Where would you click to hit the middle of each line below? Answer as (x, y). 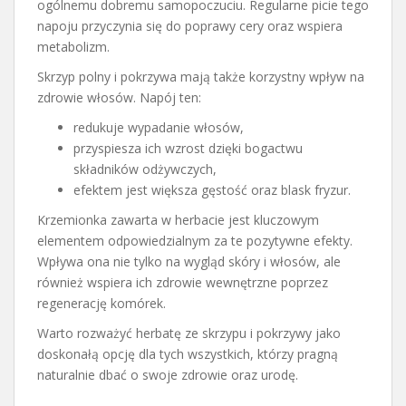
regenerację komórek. (101, 303)
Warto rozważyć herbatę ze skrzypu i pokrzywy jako (189, 333)
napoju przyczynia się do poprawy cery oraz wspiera (190, 25)
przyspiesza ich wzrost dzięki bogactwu (188, 148)
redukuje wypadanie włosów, (159, 127)
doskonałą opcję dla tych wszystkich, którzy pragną (188, 353)
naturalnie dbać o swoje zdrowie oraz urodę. (168, 374)
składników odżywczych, (145, 169)
